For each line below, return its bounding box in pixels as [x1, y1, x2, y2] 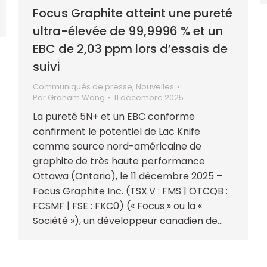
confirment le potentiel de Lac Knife [33, 124, 200, 138]
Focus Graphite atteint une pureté [33, 4, 232, 21]
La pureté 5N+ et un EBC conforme [33, 109, 195, 123]
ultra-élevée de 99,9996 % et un [33, 22, 223, 39]
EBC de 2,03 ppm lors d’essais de [33, 40, 228, 57]
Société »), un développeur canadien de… [33, 213, 223, 228]
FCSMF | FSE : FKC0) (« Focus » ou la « [33, 198, 202, 213]
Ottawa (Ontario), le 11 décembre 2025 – [33, 169, 222, 183]
